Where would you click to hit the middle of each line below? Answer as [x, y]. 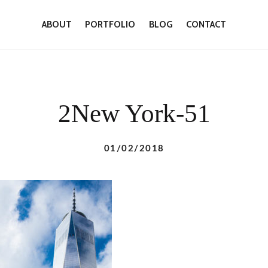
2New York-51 [134, 113]
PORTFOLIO [110, 24]
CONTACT [206, 24]
